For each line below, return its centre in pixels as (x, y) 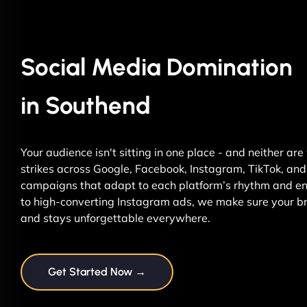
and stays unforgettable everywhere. (115, 218)
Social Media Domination (157, 67)
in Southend (86, 106)
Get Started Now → (97, 272)
